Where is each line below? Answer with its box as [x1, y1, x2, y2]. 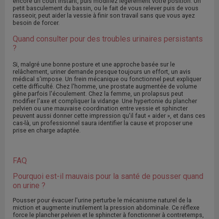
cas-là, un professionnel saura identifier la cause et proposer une [13, 119, 193, 127]
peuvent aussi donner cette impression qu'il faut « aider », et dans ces [13, 111, 205, 119]
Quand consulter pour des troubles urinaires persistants [13, 34, 203, 44]
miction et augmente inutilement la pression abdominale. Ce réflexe [13, 204, 199, 212]
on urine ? [13, 180, 45, 190]
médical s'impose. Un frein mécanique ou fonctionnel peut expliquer [13, 75, 201, 83]
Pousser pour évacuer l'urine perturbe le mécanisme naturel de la [13, 197, 192, 204]
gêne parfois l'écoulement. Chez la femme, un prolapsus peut [13, 89, 183, 97]
